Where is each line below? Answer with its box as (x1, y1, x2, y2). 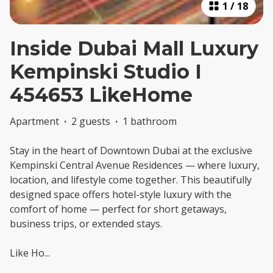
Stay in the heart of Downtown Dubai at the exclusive (10, 144, 252, 158)
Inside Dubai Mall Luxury (10, 37, 258, 61)
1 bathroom (122, 115, 177, 129)
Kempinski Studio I (10, 60, 202, 84)
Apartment (10, 115, 59, 129)
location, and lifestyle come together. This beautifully (10, 173, 252, 187)
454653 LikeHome (10, 83, 193, 107)
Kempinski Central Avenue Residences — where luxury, (10, 158, 260, 172)
